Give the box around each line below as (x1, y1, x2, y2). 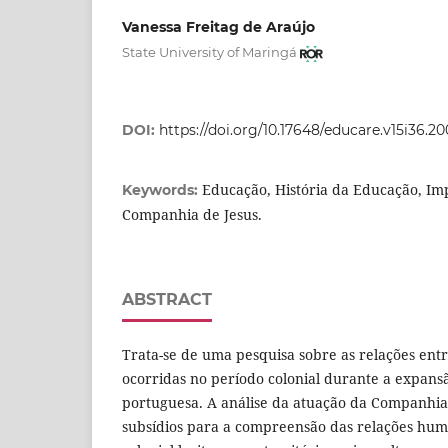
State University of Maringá (122, 44, 297, 61)
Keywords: (122, 180, 202, 199)
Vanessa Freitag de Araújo (122, 17, 315, 36)
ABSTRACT (122, 289, 212, 309)
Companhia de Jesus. (122, 204, 262, 224)
